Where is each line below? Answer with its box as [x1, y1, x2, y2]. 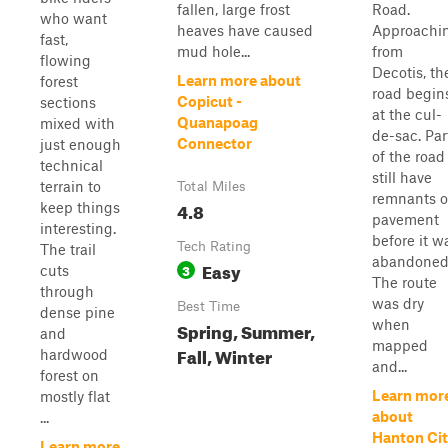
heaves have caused [177, 21, 313, 39]
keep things [40, 198, 120, 216]
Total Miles [177, 178, 246, 194]
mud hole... [177, 42, 250, 60]
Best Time [177, 298, 240, 314]
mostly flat [40, 387, 110, 405]
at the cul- [372, 105, 442, 123]
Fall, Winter [177, 341, 272, 368]
